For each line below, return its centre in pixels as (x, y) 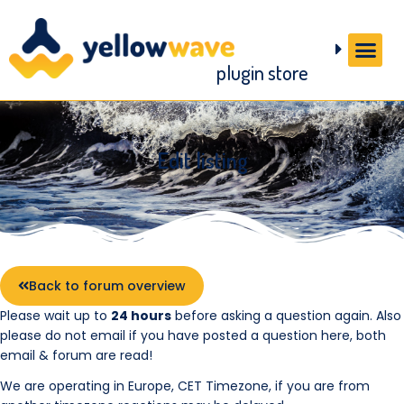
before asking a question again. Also (286, 315)
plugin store (263, 72)
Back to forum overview (107, 285)
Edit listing (202, 160)
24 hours (141, 315)
